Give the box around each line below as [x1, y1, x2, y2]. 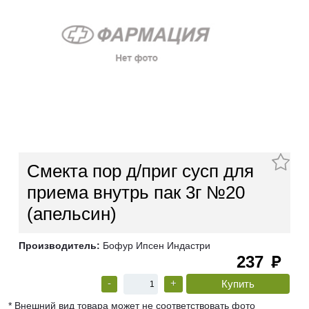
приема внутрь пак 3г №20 [27, 182, 245, 203]
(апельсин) [27, 203, 117, 225]
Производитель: [19, 240, 100, 252]
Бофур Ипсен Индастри [100, 240, 210, 252]
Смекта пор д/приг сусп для [27, 161, 254, 182]
